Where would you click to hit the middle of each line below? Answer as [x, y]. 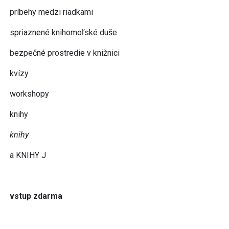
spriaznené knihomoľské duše [63, 32]
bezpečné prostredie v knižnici [65, 53]
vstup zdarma [36, 196]
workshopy [29, 94]
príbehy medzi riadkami [51, 12]
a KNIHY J [28, 155]
